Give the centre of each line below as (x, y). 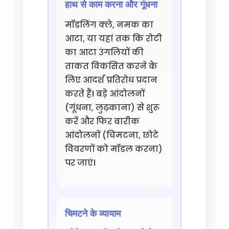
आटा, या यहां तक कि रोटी (113, 39)
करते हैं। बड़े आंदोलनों (105, 94)
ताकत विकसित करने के (111, 66)
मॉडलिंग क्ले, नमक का (109, 25)
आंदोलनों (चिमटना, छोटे (111, 135)
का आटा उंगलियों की (104, 52)
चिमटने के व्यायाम (93, 213)
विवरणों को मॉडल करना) (113, 149)
